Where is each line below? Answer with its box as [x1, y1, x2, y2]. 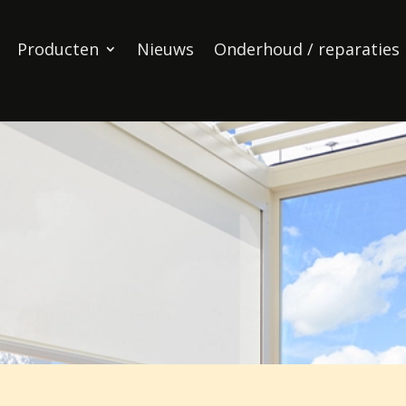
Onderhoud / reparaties [213, 37, 400, 60]
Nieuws [136, 37, 194, 60]
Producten [16, 37, 99, 60]
